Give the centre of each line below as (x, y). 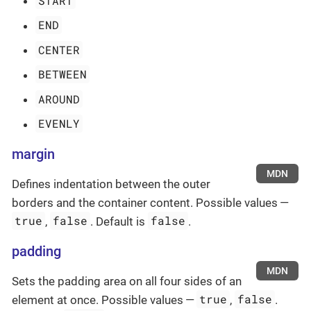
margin (33, 154)
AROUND (59, 99)
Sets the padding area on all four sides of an (127, 281)
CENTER (59, 50)
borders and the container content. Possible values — (151, 202)
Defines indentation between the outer (111, 184)
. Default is (119, 221)
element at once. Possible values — (104, 300)
